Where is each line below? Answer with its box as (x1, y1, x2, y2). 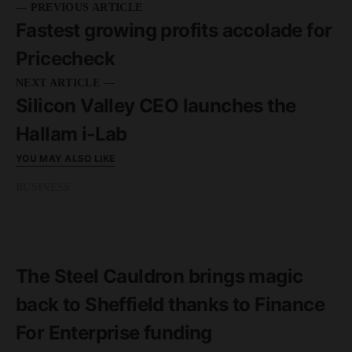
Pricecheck (16, 47, 115, 71)
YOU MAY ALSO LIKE (16, 152, 115, 165)
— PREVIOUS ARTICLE (16, 2, 143, 14)
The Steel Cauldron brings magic (16, 265, 303, 288)
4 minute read (25, 248, 86, 261)
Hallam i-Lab (16, 123, 127, 146)
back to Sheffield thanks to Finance (16, 293, 324, 317)
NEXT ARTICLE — (16, 77, 115, 90)
